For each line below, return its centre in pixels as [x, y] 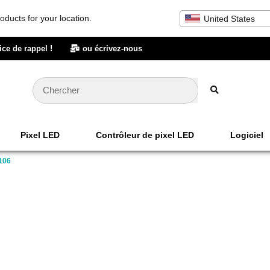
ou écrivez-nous [112, 49]
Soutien [126, 165]
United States [229, 18]
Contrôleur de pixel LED [145, 135]
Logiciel [247, 135]
